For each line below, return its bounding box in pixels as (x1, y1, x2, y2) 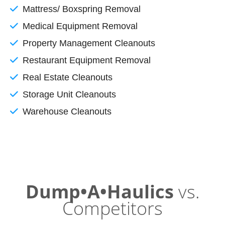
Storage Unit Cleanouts (23, 89, 116, 99)
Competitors (62, 195, 163, 220)
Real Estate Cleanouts (23, 72, 113, 82)
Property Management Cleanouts (23, 38, 155, 48)
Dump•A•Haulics (25, 179, 174, 204)
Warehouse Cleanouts (23, 106, 111, 117)
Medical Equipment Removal (23, 21, 138, 31)
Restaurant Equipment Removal (23, 55, 151, 65)
